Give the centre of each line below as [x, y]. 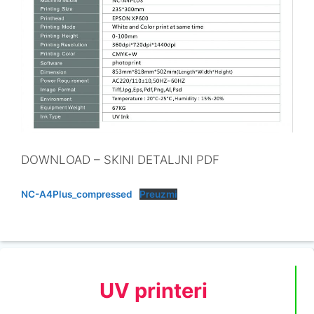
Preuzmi [159, 194]
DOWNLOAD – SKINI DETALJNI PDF [120, 159]
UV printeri [153, 290]
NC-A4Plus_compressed [77, 194]
